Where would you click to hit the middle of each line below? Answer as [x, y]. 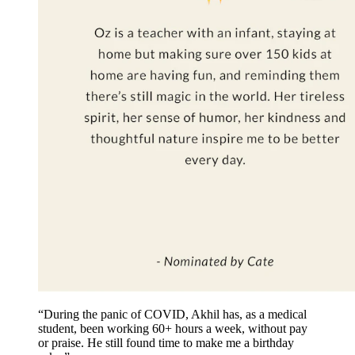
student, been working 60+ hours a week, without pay [173, 328]
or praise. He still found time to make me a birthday [166, 342]
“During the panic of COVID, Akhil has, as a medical [172, 314]
